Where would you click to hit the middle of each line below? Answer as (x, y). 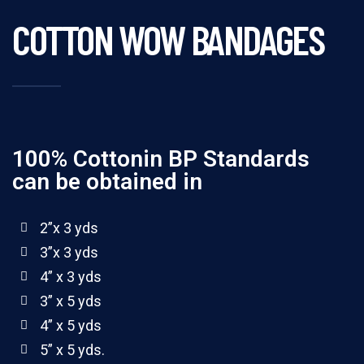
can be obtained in (107, 181)
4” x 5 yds (70, 325)
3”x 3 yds (69, 252)
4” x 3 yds (70, 276)
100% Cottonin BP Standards (161, 158)
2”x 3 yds (69, 227)
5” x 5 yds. (72, 349)
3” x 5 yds (70, 301)
